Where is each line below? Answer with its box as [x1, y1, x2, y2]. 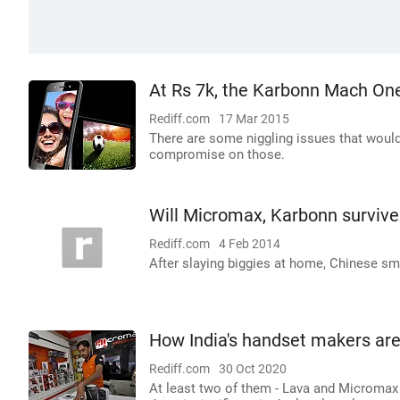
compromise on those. [149, 146, 285, 162]
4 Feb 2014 [219, 237, 280, 251]
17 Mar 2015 [219, 112, 289, 126]
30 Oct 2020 [219, 362, 287, 376]
